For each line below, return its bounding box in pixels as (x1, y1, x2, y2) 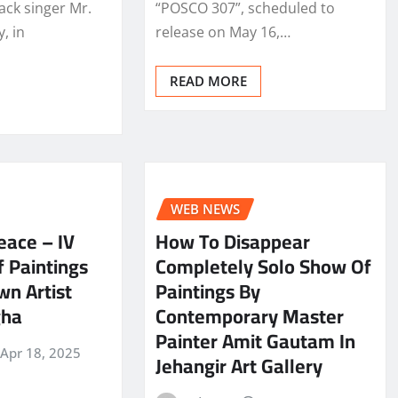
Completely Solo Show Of (155, 247, 371, 285)
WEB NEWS (170, 200, 240, 219)
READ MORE (169, 72, 247, 91)
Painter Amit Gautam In (155, 322, 355, 360)
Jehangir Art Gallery (155, 346, 322, 385)
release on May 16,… (155, 22, 291, 43)
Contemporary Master (155, 297, 344, 335)
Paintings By (155, 272, 260, 310)
